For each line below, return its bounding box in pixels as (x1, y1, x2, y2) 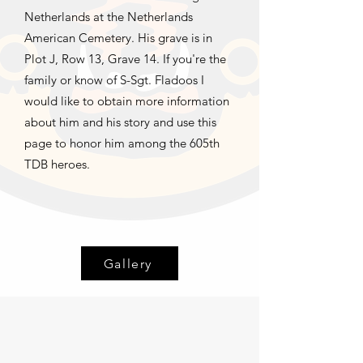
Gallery (103, 255, 153, 271)
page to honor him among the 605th (24, 135, 220, 151)
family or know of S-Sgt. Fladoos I (24, 72, 204, 88)
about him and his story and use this (24, 114, 216, 130)
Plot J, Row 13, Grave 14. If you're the (24, 51, 226, 66)
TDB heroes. (24, 156, 90, 172)
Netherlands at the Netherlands (24, 9, 193, 24)
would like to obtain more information (24, 93, 229, 109)
